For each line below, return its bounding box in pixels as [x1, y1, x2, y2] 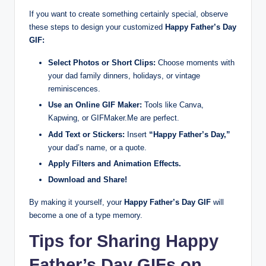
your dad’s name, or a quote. [48, 142, 147, 152]
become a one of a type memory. [29, 210, 142, 220]
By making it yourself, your [29, 197, 124, 207]
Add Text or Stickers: [48, 129, 125, 139]
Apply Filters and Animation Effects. [48, 159, 181, 168]
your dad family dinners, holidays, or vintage [48, 71, 200, 81]
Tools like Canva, [144, 100, 204, 110]
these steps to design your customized [29, 23, 165, 32]
